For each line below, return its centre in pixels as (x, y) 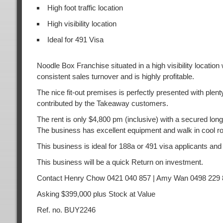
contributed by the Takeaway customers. (102, 103)
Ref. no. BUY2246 (66, 210)
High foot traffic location (85, 7)
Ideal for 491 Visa (75, 39)
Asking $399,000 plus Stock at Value (96, 194)
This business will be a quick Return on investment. (120, 162)
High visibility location (82, 23)
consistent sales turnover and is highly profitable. (115, 76)
